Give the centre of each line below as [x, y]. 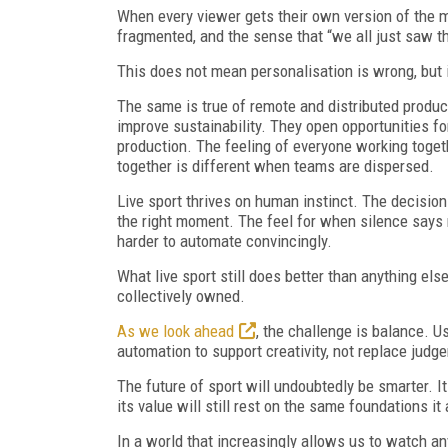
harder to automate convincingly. [224, 240]
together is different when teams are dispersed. [275, 165]
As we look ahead [175, 330]
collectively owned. [181, 295]
